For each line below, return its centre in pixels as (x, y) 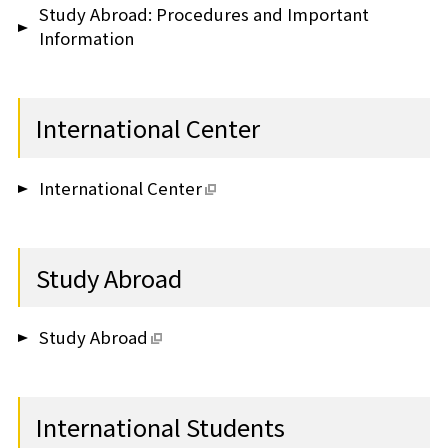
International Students (160, 426)
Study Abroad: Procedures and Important (204, 14)
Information (87, 38)
